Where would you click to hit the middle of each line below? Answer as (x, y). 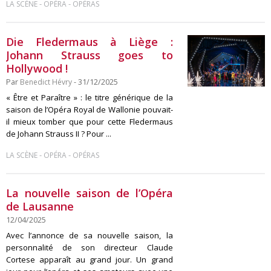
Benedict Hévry (46, 82)
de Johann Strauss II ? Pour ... (59, 134)
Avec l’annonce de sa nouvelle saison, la (90, 235)
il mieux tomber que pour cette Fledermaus (90, 122)
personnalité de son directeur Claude (90, 247)
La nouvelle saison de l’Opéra (90, 193)
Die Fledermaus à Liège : (90, 42)
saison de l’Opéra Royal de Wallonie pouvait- (90, 109)
